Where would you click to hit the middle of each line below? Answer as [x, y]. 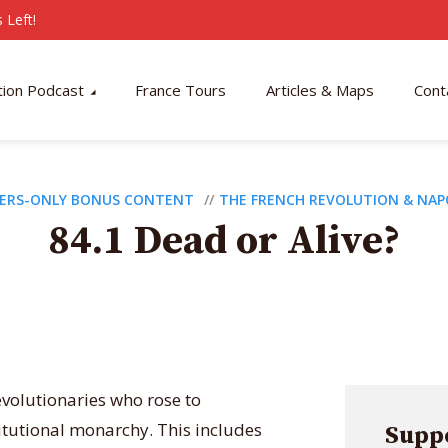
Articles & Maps [320, 90]
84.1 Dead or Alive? [224, 241]
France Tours [180, 90]
